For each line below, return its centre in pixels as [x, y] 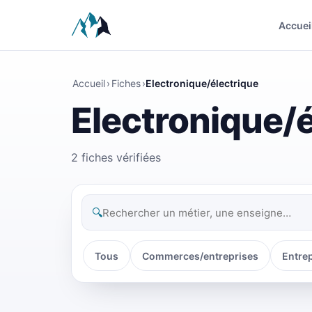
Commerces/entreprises [200, 256]
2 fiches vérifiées [116, 157]
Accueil [89, 83]
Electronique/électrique [202, 83]
